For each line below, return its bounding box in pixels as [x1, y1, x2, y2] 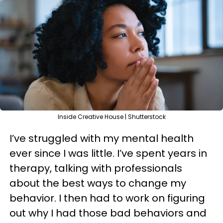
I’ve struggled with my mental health [9, 131, 194, 145]
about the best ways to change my [9, 176, 186, 190]
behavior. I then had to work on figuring [9, 191, 205, 205]
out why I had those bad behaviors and [9, 206, 207, 220]
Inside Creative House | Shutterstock [57, 112, 166, 121]
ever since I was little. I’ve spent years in [9, 146, 207, 160]
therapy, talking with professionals [9, 161, 182, 175]
